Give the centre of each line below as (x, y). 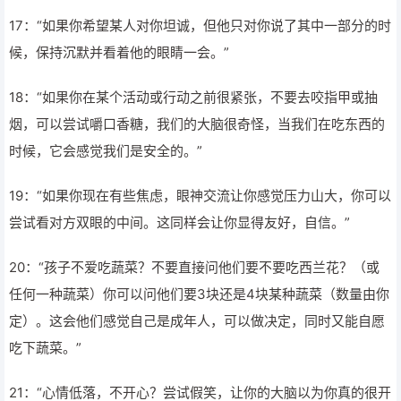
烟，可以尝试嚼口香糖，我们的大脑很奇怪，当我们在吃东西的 (197, 124)
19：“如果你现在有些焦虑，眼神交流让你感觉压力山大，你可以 (200, 196)
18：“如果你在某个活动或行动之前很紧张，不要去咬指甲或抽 (193, 97)
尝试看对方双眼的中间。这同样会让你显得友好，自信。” (179, 222)
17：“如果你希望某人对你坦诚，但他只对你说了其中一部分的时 (200, 26)
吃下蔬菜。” (45, 348)
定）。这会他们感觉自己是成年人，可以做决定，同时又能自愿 (197, 321)
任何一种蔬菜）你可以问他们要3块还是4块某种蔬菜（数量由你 (199, 294)
